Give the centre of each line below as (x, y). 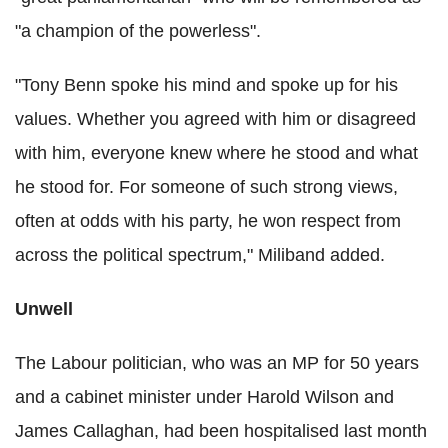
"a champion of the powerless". (138, 30)
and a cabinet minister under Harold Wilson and (204, 396)
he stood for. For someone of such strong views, (206, 186)
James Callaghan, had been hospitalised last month (221, 430)
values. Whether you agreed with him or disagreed (215, 118)
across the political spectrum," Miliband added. (200, 254)
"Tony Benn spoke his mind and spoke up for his (206, 84)
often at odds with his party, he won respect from (208, 220)
